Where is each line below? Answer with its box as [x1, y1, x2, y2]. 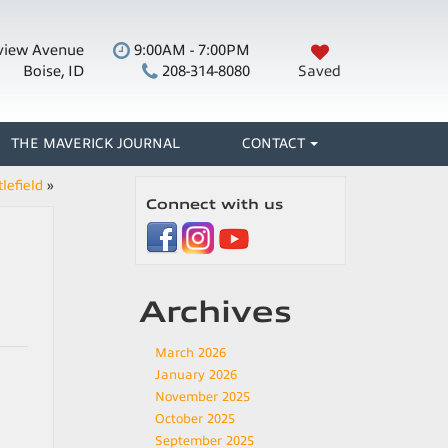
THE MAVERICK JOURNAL [11, 136, 181, 151]
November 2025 [155, 390, 250, 404]
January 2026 [155, 368, 237, 382]
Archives [139, 295, 292, 329]
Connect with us [146, 197, 283, 212]
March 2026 [155, 346, 226, 360]
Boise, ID [23, 63, 84, 79]
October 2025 [155, 412, 235, 426]
